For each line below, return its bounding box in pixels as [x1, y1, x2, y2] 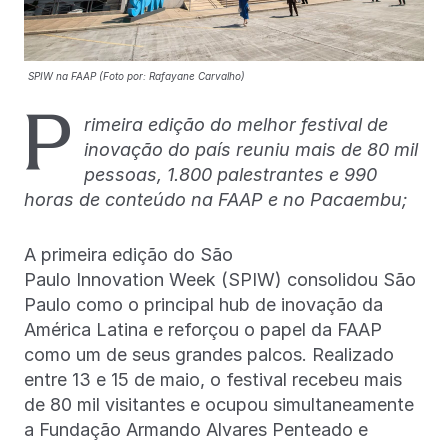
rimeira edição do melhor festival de [84, 113, 388, 135]
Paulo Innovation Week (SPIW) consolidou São [24, 268, 416, 290]
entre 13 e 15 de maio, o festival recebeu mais [24, 368, 402, 390]
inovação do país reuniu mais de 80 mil [84, 138, 418, 160]
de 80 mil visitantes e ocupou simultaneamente [24, 393, 414, 415]
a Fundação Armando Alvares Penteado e [24, 418, 368, 440]
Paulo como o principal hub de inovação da [24, 293, 383, 315]
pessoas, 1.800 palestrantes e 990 [84, 163, 377, 185]
